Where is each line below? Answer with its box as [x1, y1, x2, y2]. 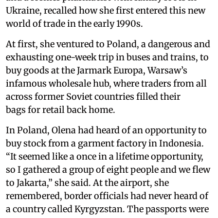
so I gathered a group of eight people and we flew [6, 164, 210, 176]
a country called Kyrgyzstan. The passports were [6, 203, 209, 215]
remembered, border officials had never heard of [6, 190, 208, 202]
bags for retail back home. [6, 104, 115, 116]
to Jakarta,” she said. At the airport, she [6, 177, 169, 189]
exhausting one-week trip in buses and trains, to [6, 52, 209, 63]
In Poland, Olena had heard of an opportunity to [6, 125, 207, 136]
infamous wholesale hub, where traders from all [6, 78, 207, 90]
